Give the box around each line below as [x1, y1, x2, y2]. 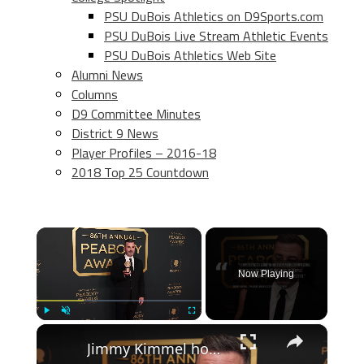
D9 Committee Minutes [71, 104, 201, 123]
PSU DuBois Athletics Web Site [104, 45, 276, 65]
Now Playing [238, 268, 295, 279]
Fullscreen [191, 323, 221, 331]
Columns [71, 84, 118, 104]
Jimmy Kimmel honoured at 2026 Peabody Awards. [208, 339, 220, 358]
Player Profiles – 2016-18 [71, 143, 216, 162]
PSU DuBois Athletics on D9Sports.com [104, 6, 323, 26]
